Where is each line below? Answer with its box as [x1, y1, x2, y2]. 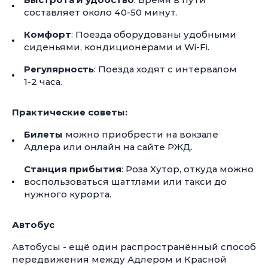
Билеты [24, 129, 63, 140]
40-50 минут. [114, 7, 177, 18]
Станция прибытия [24, 163, 121, 175]
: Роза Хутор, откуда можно [121, 163, 254, 175]
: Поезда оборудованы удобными [71, 29, 236, 40]
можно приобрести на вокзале [63, 129, 218, 140]
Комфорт [24, 29, 71, 40]
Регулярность [24, 63, 94, 75]
